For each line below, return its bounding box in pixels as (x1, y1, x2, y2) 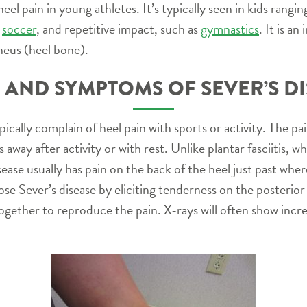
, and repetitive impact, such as (36, 18, 201, 39)
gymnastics (201, 18, 259, 39)
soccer (2, 18, 36, 39)
